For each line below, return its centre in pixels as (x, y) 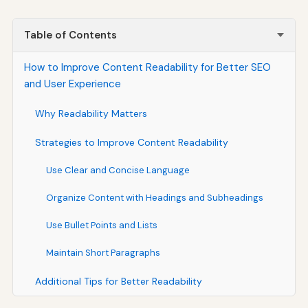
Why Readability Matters (91, 113)
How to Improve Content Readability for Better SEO (147, 67)
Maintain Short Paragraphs (103, 252)
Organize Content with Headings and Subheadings (154, 197)
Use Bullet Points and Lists (101, 225)
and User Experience (72, 84)
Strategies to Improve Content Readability (131, 142)
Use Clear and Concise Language (118, 170)
